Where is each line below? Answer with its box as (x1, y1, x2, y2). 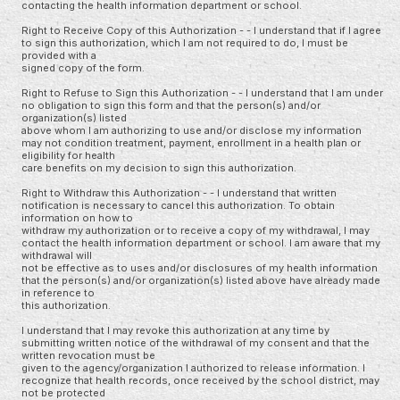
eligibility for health (21, 148, 115, 162)
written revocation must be (21, 348, 155, 362)
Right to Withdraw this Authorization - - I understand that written (21, 186, 337, 199)
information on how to (21, 211, 133, 224)
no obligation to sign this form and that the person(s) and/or (21, 98, 321, 112)
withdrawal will (21, 248, 92, 262)
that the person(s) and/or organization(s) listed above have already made (21, 273, 380, 287)
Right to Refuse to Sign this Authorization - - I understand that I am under (21, 86, 383, 99)
